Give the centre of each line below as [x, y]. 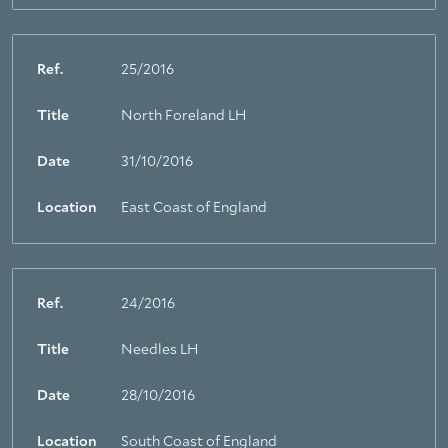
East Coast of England [194, 208]
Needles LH [159, 350]
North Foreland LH [183, 116]
